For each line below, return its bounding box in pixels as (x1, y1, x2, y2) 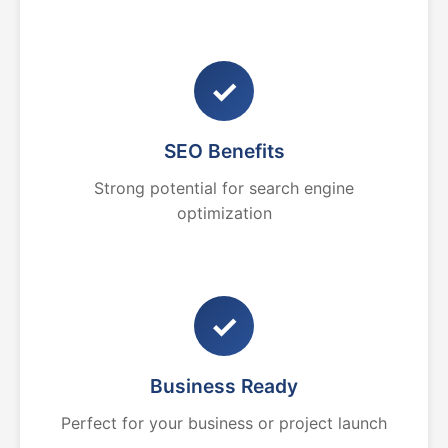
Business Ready (150, 374, 298, 398)
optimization (176, 203, 272, 223)
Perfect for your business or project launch (61, 413, 387, 433)
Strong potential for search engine (94, 178, 354, 198)
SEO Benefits (163, 139, 285, 163)
